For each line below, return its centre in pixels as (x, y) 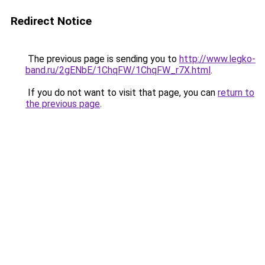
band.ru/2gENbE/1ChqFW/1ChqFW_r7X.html (118, 70)
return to (236, 93)
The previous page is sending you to (102, 59)
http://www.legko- (217, 59)
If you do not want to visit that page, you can (122, 93)
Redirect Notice (51, 21)
